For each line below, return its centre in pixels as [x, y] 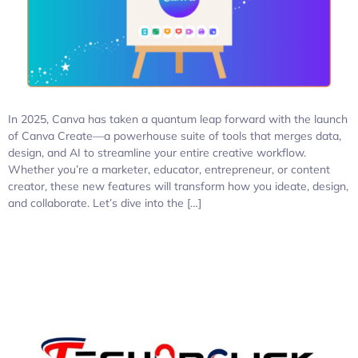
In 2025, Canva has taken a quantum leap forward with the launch [178, 119]
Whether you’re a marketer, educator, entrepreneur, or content [169, 169]
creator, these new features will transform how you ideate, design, [178, 186]
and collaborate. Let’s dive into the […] [105, 203]
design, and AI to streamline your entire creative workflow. [157, 152]
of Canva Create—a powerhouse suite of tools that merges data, [175, 135]
